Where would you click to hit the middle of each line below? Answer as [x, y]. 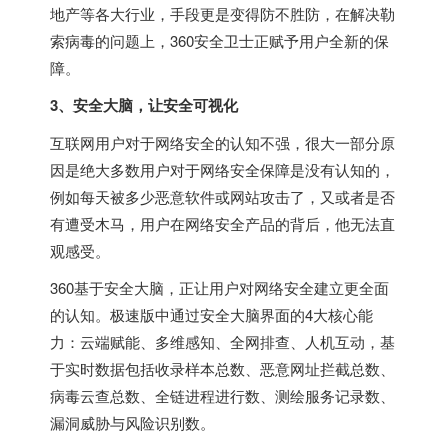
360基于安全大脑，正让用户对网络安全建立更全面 [219, 287]
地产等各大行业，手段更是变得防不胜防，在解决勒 [222, 13]
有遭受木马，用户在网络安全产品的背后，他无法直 [222, 223]
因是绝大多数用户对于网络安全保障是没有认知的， [222, 169]
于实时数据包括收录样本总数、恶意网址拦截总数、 [222, 368]
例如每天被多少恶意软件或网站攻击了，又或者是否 [222, 196]
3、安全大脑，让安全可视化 [144, 104]
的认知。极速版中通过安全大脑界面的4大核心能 [211, 314]
